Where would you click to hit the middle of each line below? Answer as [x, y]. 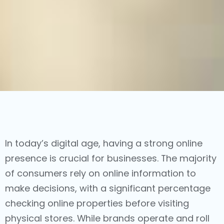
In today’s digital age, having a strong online [104, 143]
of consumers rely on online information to [100, 173]
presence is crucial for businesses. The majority [111, 158]
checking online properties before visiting [97, 203]
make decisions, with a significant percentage [108, 188]
